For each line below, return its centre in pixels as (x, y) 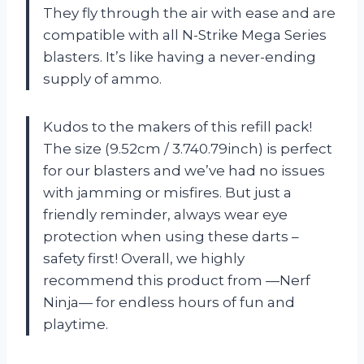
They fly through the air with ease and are (189, 13)
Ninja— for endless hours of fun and (169, 302)
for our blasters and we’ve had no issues (184, 170)
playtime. (76, 324)
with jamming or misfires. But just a (167, 192)
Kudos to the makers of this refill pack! (178, 126)
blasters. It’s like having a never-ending (180, 56)
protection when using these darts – (171, 236)
